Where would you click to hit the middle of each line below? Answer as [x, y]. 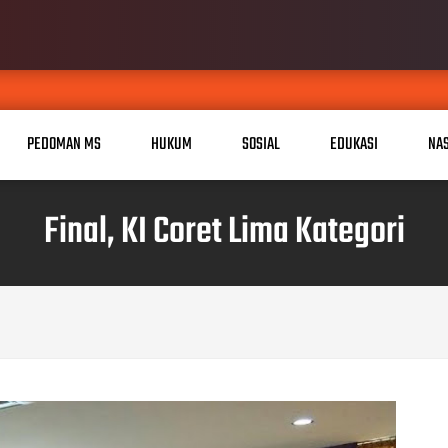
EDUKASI [354, 144]
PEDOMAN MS [64, 144]
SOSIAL [261, 144]
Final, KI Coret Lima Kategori [224, 232]
